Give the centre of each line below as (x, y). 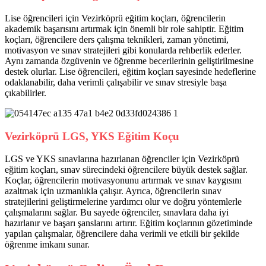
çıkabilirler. (26, 93)
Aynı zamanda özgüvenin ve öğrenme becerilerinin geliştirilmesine (129, 61)
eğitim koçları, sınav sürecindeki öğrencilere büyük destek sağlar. (126, 170)
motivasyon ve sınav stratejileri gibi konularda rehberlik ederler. (123, 50)
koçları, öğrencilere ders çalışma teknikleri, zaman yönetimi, (117, 40)
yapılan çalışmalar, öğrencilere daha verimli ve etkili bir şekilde (122, 234)
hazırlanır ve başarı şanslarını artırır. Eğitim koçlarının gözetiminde (129, 223)
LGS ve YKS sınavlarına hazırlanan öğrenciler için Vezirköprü (122, 159)
